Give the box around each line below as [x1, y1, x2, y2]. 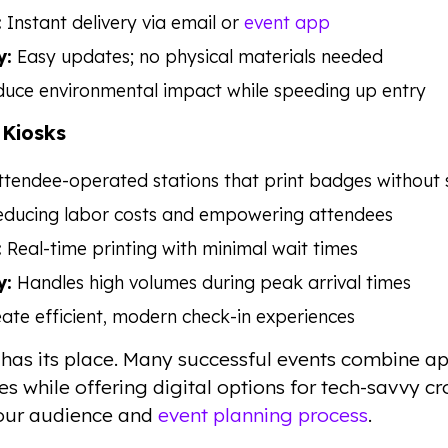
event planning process [158, 403, 368, 427]
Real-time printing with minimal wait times [2, 237, 358, 259]
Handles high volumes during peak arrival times [12, 271, 411, 293]
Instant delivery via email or [2, 11, 244, 33]
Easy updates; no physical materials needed [12, 45, 383, 67]
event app [244, 11, 330, 33]
